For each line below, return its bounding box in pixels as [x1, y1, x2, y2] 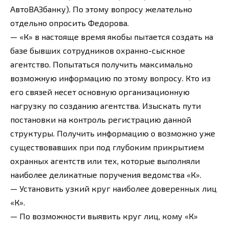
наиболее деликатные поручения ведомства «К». [10, 170, 201, 180]
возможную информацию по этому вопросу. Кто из [10, 73, 211, 83]
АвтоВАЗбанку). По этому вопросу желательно [10, 4, 192, 14]
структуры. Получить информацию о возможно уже [10, 128, 215, 139]
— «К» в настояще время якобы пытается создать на [10, 32, 213, 42]
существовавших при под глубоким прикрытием [10, 142, 204, 152]
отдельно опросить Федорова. [10, 18, 129, 28]
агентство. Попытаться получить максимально [10, 59, 193, 70]
